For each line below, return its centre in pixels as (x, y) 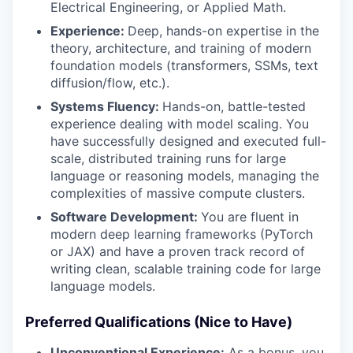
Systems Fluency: (106, 107)
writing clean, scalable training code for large (186, 269)
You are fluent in (250, 217)
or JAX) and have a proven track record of (178, 252)
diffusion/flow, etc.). (110, 83)
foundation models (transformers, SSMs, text (184, 66)
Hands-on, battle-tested (234, 107)
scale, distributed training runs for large (168, 159)
